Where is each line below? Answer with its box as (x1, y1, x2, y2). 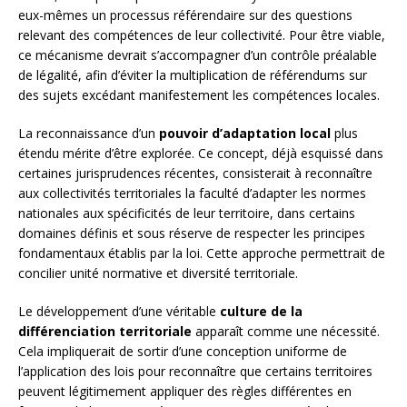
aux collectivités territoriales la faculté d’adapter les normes (18, 184, 366, 203)
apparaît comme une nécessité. (192, 323, 380, 341)
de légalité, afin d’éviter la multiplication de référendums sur (18, 66, 367, 84)
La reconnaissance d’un (18, 124, 159, 143)
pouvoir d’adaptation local (159, 124, 331, 143)
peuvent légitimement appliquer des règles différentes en (18, 382, 352, 401)
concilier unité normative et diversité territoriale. (18, 264, 298, 283)
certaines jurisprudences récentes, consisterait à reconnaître (18, 164, 372, 183)
